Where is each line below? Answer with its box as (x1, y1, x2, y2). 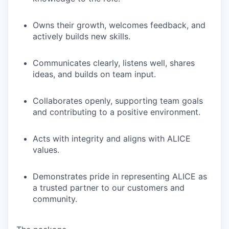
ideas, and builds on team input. (33, 69, 156, 80)
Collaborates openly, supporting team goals (33, 96, 203, 106)
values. (33, 145, 59, 155)
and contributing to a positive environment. (33, 107, 200, 118)
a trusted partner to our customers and (33, 182, 185, 193)
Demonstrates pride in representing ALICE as (33, 171, 207, 182)
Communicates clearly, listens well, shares (33, 58, 195, 68)
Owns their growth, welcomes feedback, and (33, 20, 205, 31)
